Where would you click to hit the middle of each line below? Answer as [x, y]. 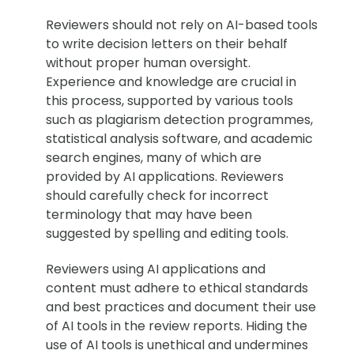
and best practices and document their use [181, 307]
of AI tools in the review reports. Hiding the [177, 326]
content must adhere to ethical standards [177, 288]
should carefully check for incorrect [157, 195]
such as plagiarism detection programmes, [179, 119]
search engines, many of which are [154, 157]
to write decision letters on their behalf [167, 43]
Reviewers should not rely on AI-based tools [182, 24]
